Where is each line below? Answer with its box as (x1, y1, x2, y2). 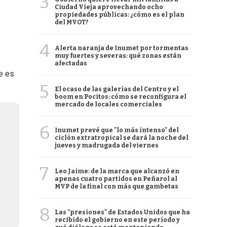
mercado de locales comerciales (55, 101, 162, 108)
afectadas (55, 60, 87, 67)
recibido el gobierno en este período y (55, 216, 180, 223)
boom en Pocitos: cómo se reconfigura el (55, 93, 186, 100)
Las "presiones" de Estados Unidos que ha (55, 209, 190, 216)
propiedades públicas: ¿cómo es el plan (55, 11, 184, 18)
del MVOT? (55, 19, 88, 26)
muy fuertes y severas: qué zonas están (55, 52, 181, 59)
